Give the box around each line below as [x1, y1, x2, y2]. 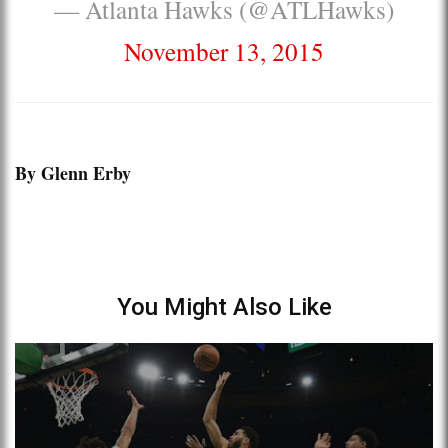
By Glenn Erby [15, 159, 131, 186]
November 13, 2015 [124, 33, 324, 68]
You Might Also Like [116, 292, 332, 321]
